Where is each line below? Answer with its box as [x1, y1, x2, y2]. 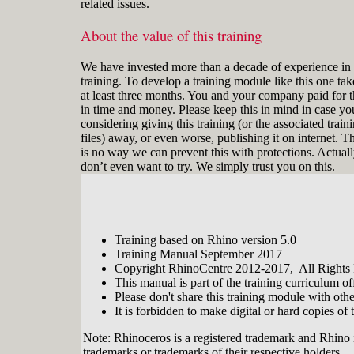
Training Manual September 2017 [115, 247, 282, 261]
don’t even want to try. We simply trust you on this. [81, 159, 335, 173]
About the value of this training [81, 25, 262, 46]
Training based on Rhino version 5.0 [115, 232, 296, 247]
